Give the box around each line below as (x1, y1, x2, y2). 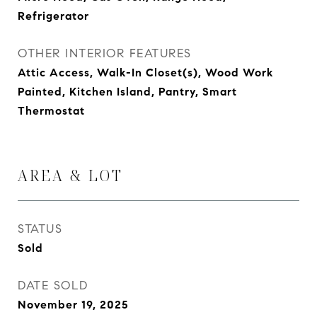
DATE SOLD (18, 278, 88, 293)
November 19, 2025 (18, 298, 129, 311)
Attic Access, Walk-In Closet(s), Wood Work (18, 66, 273, 79)
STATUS (18, 221, 62, 236)
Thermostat (18, 104, 85, 117)
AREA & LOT (18, 166, 123, 185)
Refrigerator (18, 9, 89, 23)
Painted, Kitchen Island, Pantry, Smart (18, 85, 237, 98)
